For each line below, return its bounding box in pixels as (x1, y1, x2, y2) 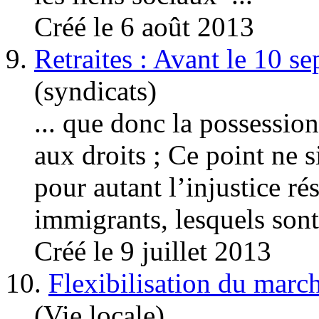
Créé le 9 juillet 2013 (34, 235, 271, 266)
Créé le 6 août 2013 (34, 11, 254, 42)
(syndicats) (34, 75, 157, 106)
